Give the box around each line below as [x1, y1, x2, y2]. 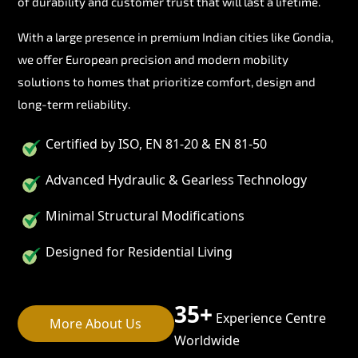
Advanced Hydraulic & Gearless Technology [46, 170, 307, 189]
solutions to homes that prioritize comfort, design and [18, 74, 316, 89]
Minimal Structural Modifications [46, 206, 245, 225]
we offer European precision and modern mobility [18, 51, 288, 66]
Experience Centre [212, 308, 326, 327]
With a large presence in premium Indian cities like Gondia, [18, 29, 333, 44]
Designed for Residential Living [46, 242, 233, 261]
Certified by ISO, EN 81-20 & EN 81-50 [46, 134, 267, 153]
